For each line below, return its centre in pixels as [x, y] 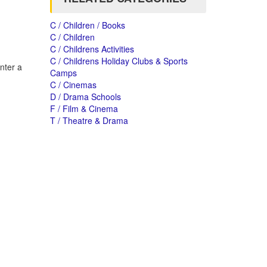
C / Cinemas [73, 85]
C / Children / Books [87, 25]
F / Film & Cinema [84, 108]
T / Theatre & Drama [89, 120]
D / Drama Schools [85, 97]
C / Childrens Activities [92, 49]
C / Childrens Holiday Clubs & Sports [119, 61]
